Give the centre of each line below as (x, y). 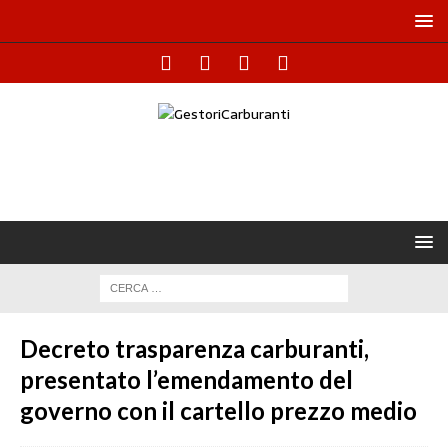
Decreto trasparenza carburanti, (194, 348)
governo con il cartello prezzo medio (218, 410)
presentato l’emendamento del (186, 379)
